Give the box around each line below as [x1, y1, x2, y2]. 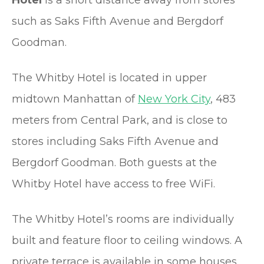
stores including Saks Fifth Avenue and [12, 135, 219, 148]
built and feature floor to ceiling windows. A [12, 234, 242, 247]
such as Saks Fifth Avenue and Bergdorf [12, 15, 223, 28]
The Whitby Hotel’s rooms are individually [12, 213, 234, 226]
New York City [138, 93, 210, 106]
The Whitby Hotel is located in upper [12, 71, 207, 85]
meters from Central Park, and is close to [12, 114, 227, 127]
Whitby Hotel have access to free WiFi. [12, 177, 215, 191]
